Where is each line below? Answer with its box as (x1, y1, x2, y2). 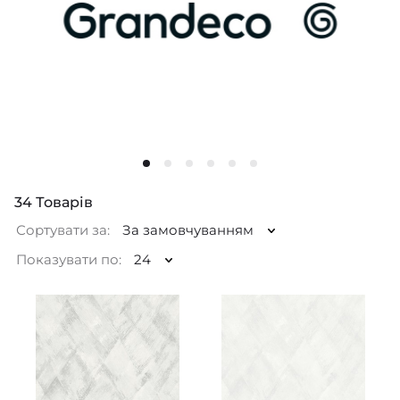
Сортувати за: (16, 221, 110, 239)
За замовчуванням (122, 221, 254, 239)
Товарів (32, 194, 93, 212)
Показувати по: (16, 251, 121, 269)
